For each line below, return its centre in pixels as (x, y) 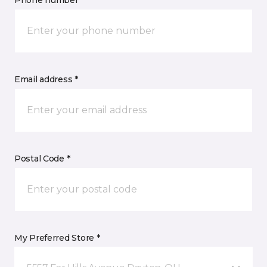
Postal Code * (42, 159)
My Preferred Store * (57, 238)
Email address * (46, 80)
